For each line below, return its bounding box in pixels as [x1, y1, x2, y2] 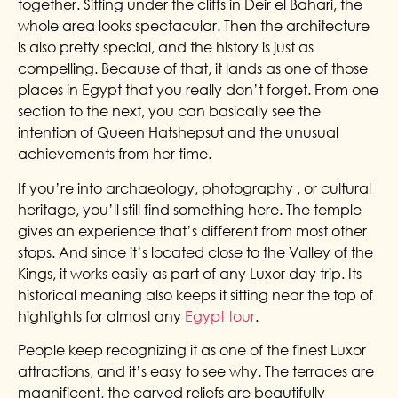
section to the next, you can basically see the [18, 102, 321, 121]
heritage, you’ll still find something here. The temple [18, 200, 362, 219]
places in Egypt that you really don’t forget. [18, 81, 311, 99]
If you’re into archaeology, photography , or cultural [18, 179, 371, 197]
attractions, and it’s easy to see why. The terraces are [18, 362, 374, 381]
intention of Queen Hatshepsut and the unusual [18, 123, 338, 142]
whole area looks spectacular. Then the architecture [18, 17, 370, 36]
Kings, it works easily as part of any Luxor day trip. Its [18, 264, 362, 283]
